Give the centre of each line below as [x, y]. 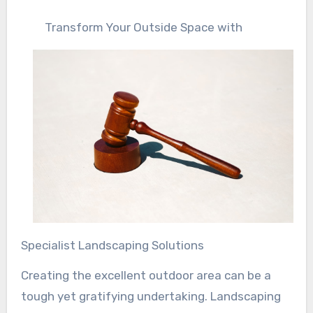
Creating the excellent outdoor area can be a [146, 276]
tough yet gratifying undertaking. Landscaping [151, 297]
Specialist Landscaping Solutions [112, 246]
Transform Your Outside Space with [143, 27]
